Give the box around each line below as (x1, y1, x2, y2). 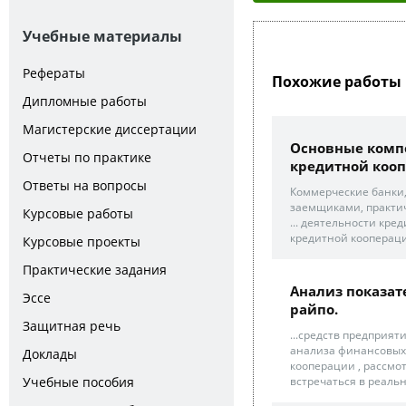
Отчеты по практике (23, 149, 151, 166)
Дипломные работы (23, 92, 147, 110)
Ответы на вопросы (23, 177, 147, 194)
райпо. (290, 300, 338, 318)
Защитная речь (23, 317, 121, 334)
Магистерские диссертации (23, 121, 197, 138)
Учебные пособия (23, 373, 134, 391)
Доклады (23, 345, 77, 362)
